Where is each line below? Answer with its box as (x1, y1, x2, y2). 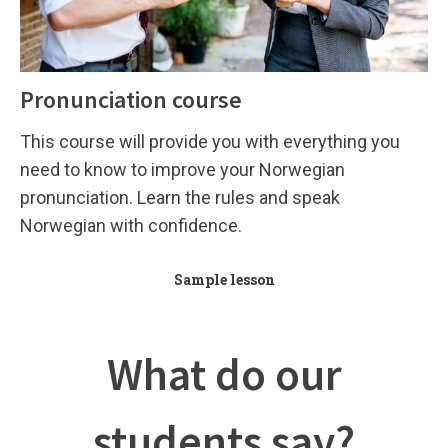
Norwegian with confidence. (20, 214, 242, 236)
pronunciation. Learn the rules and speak (20, 186, 340, 208)
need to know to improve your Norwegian (20, 158, 345, 180)
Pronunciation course (20, 83, 242, 115)
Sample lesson (173, 269, 275, 289)
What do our (106, 345, 342, 402)
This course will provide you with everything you (20, 130, 400, 152)
